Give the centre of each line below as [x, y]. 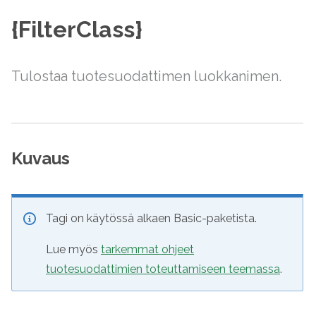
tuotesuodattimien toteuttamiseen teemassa [163, 269]
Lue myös [73, 249]
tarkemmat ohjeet [147, 249]
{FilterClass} [77, 29]
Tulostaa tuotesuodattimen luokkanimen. [146, 76]
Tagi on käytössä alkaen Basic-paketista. [151, 218]
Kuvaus [41, 158]
